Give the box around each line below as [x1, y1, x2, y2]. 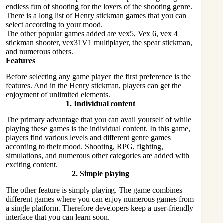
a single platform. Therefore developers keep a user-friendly [6, 203, 193, 212]
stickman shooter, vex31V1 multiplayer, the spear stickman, [6, 38, 192, 47]
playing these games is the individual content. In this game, [6, 124, 190, 133]
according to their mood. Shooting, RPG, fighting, [6, 142, 163, 151]
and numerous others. [6, 47, 73, 56]
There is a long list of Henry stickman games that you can [6, 11, 186, 20]
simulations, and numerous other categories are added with [6, 151, 189, 160]
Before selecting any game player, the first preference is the [6, 72, 191, 81]
